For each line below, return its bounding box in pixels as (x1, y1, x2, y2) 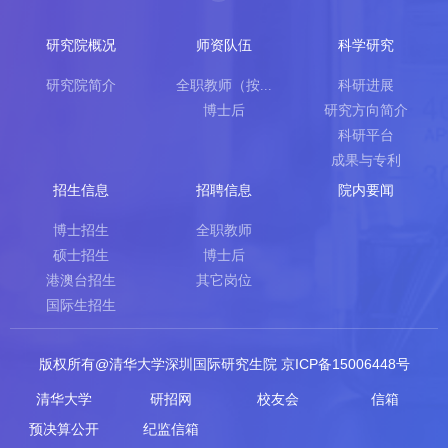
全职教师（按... (175, 77, 272, 93)
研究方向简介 (324, 102, 409, 118)
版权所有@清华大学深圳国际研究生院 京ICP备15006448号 (38, 355, 410, 372)
